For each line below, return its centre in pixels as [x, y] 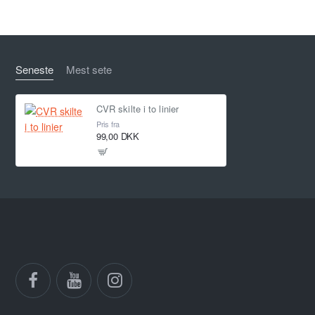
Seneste [35, 70]
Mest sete [89, 70]
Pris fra [108, 124]
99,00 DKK [118, 136]
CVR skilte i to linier [137, 109]
